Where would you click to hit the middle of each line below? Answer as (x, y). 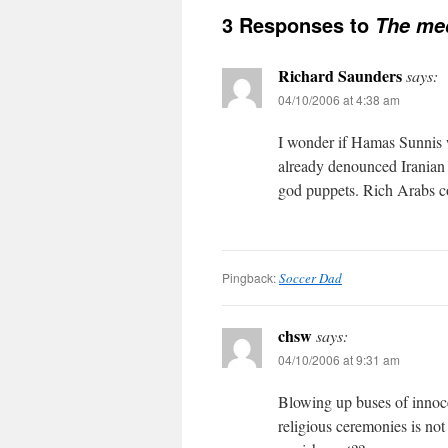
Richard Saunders (340, 75)
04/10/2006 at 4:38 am (339, 99)
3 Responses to (298, 24)
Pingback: (250, 277)
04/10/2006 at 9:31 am (339, 359)
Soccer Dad (310, 278)
